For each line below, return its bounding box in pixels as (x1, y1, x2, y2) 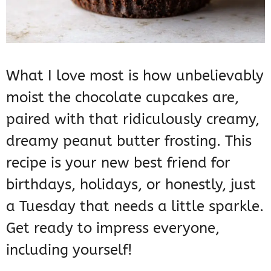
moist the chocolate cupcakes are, (6, 88, 239, 106)
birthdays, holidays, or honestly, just (6, 175, 256, 193)
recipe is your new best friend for (6, 154, 230, 171)
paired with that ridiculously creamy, (6, 110, 260, 128)
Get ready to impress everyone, (6, 219, 220, 237)
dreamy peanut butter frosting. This (6, 132, 252, 149)
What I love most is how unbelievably (6, 67, 264, 84)
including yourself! (6, 241, 132, 258)
